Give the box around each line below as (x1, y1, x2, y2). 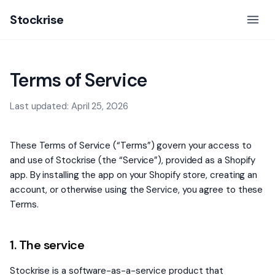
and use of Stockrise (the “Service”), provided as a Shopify (10, 154, 256, 166)
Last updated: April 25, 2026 (10, 100, 128, 112)
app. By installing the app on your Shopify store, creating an (10, 169, 258, 181)
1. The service (10, 237, 84, 253)
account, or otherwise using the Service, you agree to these (10, 184, 263, 196)
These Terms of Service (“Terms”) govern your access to (10, 139, 252, 152)
